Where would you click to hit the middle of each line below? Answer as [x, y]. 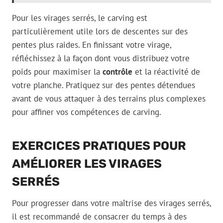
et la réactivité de [166, 72]
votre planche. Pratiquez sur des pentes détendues [104, 85]
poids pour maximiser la [57, 72]
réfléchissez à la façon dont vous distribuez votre [101, 58]
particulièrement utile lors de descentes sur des [100, 32]
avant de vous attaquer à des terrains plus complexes [109, 99]
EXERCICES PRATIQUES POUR [99, 146]
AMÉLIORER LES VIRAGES [87, 164]
